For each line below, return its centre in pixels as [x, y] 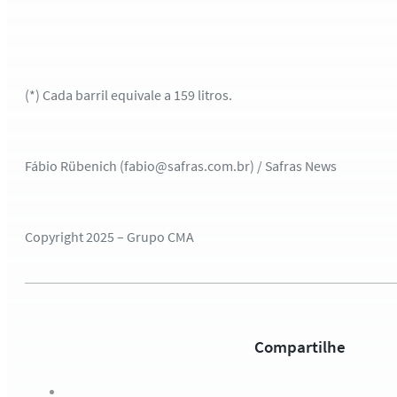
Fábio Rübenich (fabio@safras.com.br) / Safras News [181, 166]
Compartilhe [300, 346]
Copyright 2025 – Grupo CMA [109, 237]
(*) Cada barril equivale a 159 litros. [128, 95]
